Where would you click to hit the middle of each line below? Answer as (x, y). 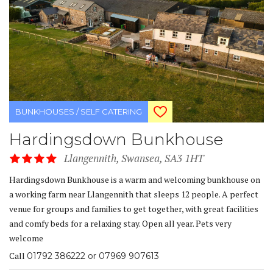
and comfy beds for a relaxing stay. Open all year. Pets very (120, 224)
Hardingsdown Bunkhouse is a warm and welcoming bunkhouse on (135, 180)
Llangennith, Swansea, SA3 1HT (134, 158)
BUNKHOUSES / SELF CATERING (79, 112)
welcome (26, 238)
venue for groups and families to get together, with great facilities (134, 209)
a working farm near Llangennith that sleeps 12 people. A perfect (134, 194)
